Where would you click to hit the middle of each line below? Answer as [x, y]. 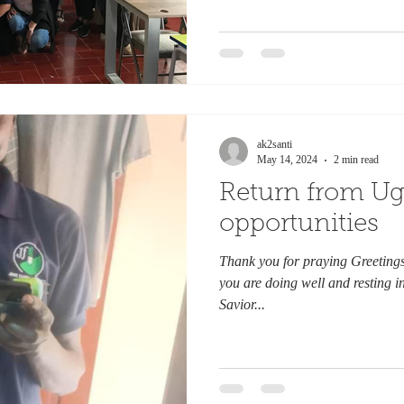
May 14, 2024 [287, 160]
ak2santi [275, 144]
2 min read [356, 160]
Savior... [242, 304]
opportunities [299, 225]
